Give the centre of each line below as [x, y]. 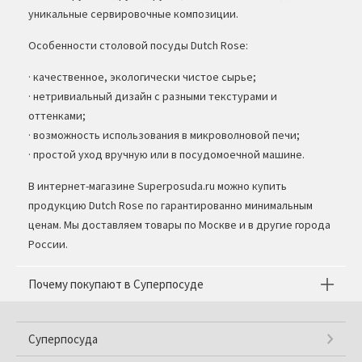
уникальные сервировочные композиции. [133, 14]
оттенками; [57, 116]
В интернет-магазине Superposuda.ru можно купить [158, 186]
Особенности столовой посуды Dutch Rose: [138, 45]
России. [48, 244]
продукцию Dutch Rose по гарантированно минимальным [170, 205]
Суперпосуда [63, 339]
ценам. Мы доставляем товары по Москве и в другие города [179, 225]
